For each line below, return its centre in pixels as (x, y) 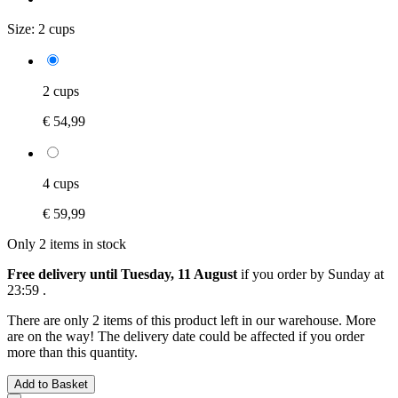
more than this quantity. (72, 352)
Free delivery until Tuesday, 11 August (122, 274)
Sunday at (356, 274)
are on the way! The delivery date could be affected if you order (186, 336)
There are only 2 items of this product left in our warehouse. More (191, 320)
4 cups (61, 183)
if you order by (283, 274)
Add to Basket (51, 384)
